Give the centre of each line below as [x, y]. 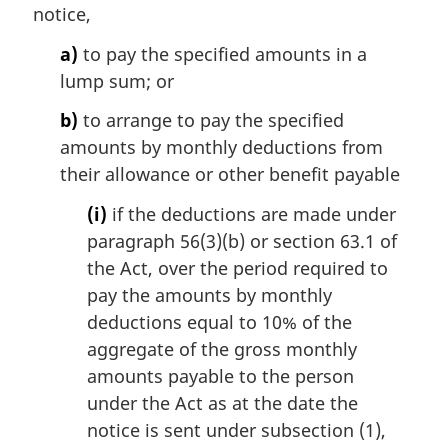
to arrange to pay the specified [211, 120]
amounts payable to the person [220, 375]
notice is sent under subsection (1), [236, 429]
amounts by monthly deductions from [221, 147]
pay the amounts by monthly [209, 294]
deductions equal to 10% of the [219, 321]
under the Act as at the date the [222, 402]
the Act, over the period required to [237, 267]
